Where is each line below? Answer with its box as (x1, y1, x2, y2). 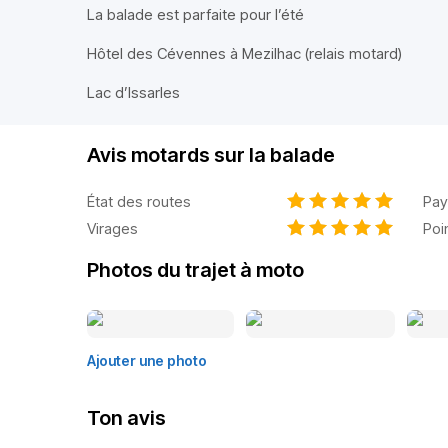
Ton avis (87, 406, 166, 430)
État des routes (87, 191, 191, 211)
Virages (87, 218, 138, 238)
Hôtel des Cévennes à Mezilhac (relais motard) (87, 44, 402, 63)
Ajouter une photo (87, 352, 207, 369)
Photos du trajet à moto (87, 258, 304, 282)
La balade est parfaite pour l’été (87, 5, 304, 24)
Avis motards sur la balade (87, 143, 335, 167)
